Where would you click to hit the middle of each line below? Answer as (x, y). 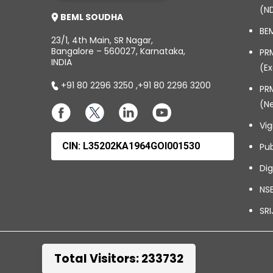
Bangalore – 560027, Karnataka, (118, 51)
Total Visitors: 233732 (119, 258)
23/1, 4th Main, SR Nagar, (102, 40)
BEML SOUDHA (90, 17)
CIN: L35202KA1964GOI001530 (131, 146)
